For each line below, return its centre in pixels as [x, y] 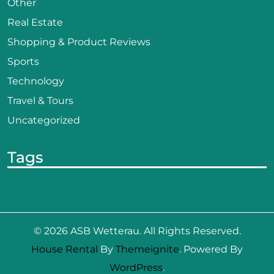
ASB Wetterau [105, 231]
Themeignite [147, 250]
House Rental [65, 250]
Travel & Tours [40, 101]
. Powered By [211, 250]
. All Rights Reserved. [190, 231]
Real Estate [35, 23]
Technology [36, 81]
